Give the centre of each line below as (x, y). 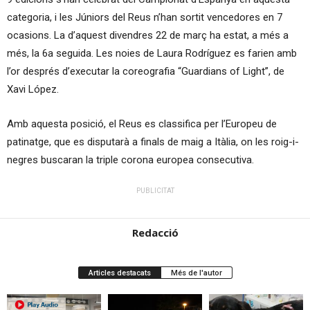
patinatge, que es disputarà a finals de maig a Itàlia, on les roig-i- (153, 142)
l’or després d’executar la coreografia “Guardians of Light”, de (146, 72)
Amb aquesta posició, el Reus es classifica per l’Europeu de (142, 124)
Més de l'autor (196, 273)
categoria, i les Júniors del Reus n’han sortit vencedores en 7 (145, 18)
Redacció (155, 233)
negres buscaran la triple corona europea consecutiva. (130, 160)
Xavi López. (33, 90)
